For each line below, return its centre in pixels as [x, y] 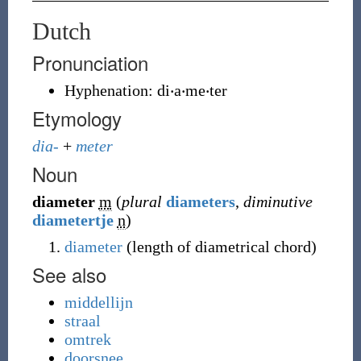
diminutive [278, 201]
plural [141, 201]
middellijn [98, 302]
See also [69, 274]
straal [82, 321]
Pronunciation [90, 62]
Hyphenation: [110, 90]
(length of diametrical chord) [219, 247]
